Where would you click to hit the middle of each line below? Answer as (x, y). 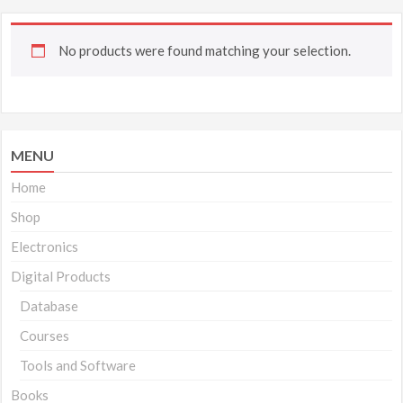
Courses (45, 336)
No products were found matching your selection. (204, 50)
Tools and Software (78, 365)
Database (49, 306)
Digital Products (61, 276)
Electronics (45, 246)
